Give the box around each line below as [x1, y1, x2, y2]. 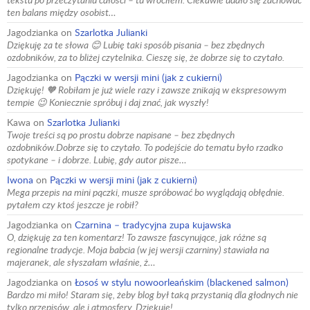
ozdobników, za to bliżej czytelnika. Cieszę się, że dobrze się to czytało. [7, 51, 284, 64]
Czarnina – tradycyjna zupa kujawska [75, 218, 231, 232]
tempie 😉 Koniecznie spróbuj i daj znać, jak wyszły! [7, 95, 209, 109]
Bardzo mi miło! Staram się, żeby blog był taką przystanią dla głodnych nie [7, 288, 298, 302]
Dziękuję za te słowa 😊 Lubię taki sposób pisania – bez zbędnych [7, 38, 264, 52]
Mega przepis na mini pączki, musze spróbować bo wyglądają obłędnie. [7, 185, 284, 199]
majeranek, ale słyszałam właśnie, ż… [7, 255, 155, 269]
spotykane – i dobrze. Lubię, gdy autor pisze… [7, 153, 186, 167]
